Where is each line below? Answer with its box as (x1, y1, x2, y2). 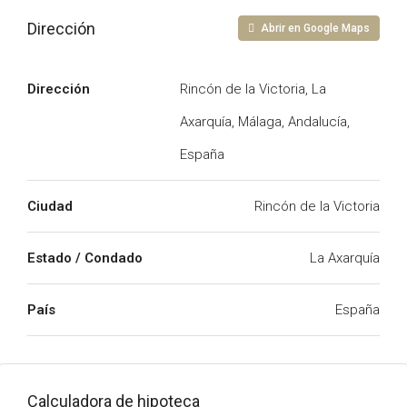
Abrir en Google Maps (258, 22, 370, 35)
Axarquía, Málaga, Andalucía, (180, 114, 350, 131)
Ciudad (27, 198, 73, 215)
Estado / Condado (27, 250, 143, 267)
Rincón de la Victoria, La (180, 81, 326, 98)
